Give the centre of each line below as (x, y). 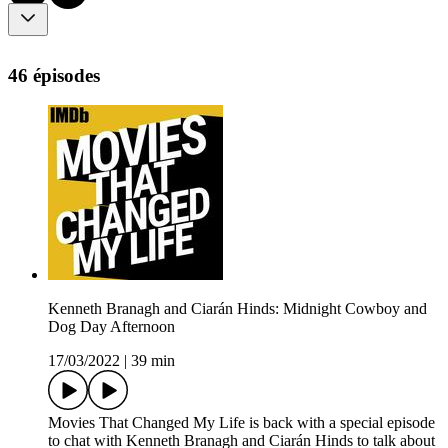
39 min (153, 361)
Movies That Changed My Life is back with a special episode (241, 423)
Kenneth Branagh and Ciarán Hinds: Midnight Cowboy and (237, 309)
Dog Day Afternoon (111, 327)
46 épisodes (54, 75)
